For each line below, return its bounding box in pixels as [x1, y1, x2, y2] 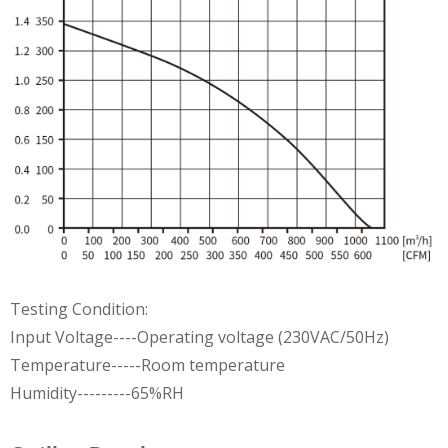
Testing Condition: [10, 298, 148, 321]
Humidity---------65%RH [10, 382, 184, 405]
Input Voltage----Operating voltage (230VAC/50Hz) [10, 326, 389, 349]
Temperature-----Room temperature [10, 354, 285, 377]
